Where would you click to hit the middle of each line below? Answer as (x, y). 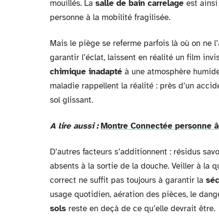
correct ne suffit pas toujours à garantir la (128, 180)
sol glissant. (71, 100)
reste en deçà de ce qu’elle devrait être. (141, 208)
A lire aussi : (74, 126)
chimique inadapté (86, 72)
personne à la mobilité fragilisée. (110, 17)
